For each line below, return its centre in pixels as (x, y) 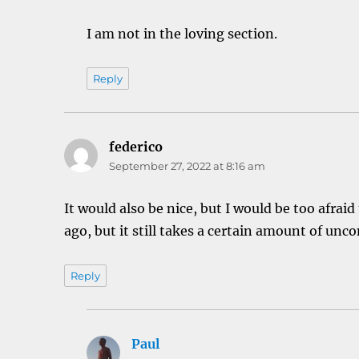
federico (136, 146)
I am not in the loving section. (182, 33)
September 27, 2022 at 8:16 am (188, 165)
